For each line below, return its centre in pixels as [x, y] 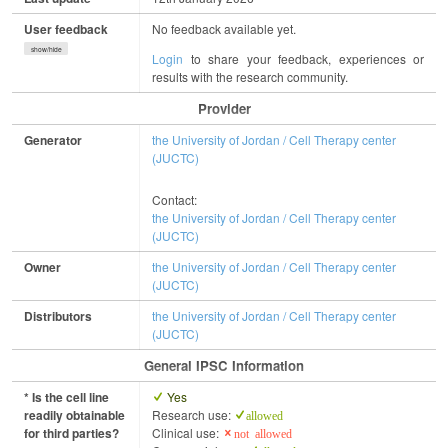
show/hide [46, 48]
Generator [53, 139]
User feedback [66, 28]
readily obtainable [74, 414]
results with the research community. [250, 76]
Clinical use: [187, 432]
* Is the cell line [66, 396]
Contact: [174, 199]
